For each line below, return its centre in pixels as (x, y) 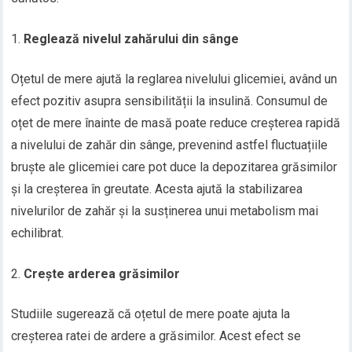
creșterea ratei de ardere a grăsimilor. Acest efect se (156, 336)
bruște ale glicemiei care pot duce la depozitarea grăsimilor (174, 167)
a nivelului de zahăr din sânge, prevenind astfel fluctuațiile (170, 145)
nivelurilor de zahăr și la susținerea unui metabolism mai (165, 211)
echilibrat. (38, 233)
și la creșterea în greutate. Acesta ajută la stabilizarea (157, 189)
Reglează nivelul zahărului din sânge (132, 39)
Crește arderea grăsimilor (102, 274)
